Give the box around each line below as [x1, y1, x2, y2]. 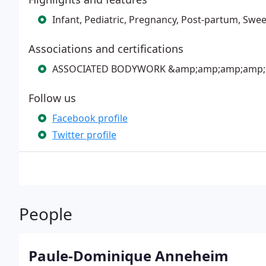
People [19, 202, 72, 225]
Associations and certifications [28, 42, 183, 56]
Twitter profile [52, 128, 116, 141]
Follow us [28, 91, 76, 105]
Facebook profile [52, 112, 128, 125]
